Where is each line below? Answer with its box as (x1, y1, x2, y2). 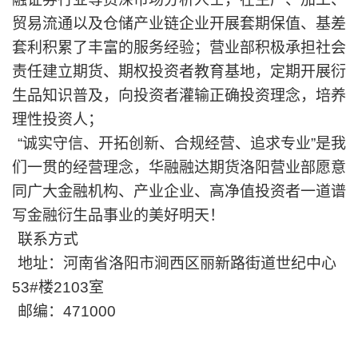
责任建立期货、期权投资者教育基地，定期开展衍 (12, 62, 346, 80)
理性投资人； (12, 110, 103, 128)
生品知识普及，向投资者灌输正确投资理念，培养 (12, 86, 346, 104)
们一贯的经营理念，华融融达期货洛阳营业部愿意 (12, 158, 346, 176)
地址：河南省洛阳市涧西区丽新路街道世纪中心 (18, 254, 336, 272)
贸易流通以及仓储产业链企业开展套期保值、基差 (12, 14, 346, 32)
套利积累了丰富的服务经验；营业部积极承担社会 (12, 38, 346, 56)
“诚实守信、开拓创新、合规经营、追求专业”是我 (18, 134, 346, 152)
